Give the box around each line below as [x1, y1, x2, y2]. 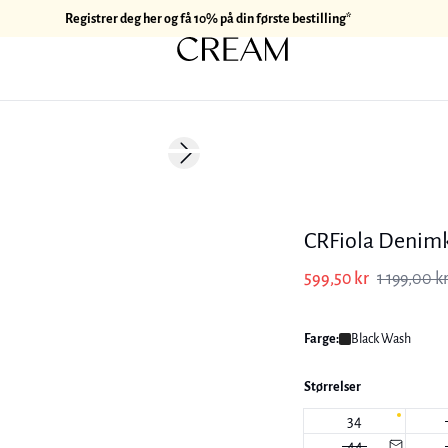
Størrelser [304, 380, 361, 394]
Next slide [182, 154, 240, 169]
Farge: [304, 332, 339, 346]
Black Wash [351, 332, 411, 346]
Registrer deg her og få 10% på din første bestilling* [65, 11, 351, 26]
